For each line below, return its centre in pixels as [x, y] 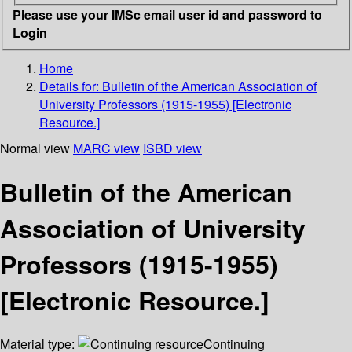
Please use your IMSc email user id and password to [167, 14]
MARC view [106, 148]
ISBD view [172, 148]
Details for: [71, 86]
